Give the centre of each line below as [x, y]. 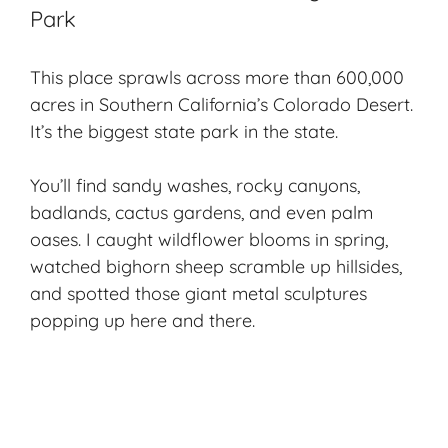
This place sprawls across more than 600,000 [217, 77]
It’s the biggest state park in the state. [184, 131]
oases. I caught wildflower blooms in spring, [209, 239]
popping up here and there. [142, 320]
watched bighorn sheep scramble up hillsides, [216, 266]
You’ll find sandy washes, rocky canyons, [195, 185]
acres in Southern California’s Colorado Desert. [221, 104]
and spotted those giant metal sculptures [198, 293]
